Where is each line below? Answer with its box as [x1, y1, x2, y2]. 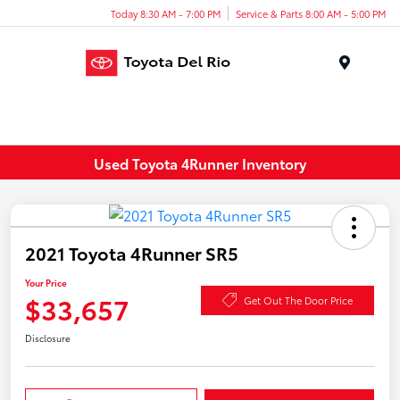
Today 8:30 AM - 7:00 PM [111, 5, 221, 21]
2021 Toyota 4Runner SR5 [25, 240, 238, 266]
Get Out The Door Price [244, 292, 353, 307]
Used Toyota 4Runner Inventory [94, 152, 306, 173]
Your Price [25, 276, 67, 290]
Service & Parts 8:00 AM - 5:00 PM [236, 5, 386, 21]
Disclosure [25, 331, 71, 346]
